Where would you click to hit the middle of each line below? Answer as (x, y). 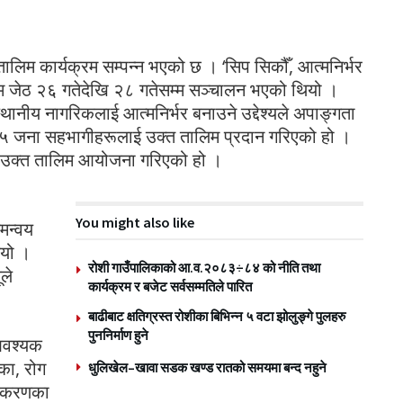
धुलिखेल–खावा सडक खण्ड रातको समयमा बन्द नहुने (207, 368)
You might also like (135, 223)
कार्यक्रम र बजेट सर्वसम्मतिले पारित (170, 287)
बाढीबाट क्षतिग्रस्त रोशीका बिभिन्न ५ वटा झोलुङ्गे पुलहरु (217, 317)
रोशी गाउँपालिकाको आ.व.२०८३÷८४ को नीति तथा (204, 268)
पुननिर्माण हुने (118, 336)
